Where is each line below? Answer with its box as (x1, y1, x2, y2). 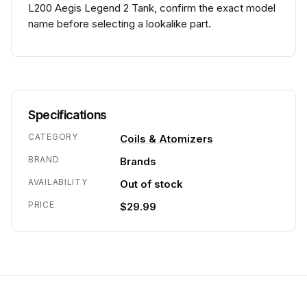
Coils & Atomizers (120, 132, 213, 145)
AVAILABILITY (28, 177, 88, 187)
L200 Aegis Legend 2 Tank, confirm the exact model (28, 1, 275, 14)
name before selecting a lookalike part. (28, 17, 211, 30)
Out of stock (120, 177, 183, 191)
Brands (120, 155, 156, 168)
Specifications (28, 108, 107, 122)
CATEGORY (28, 132, 78, 142)
